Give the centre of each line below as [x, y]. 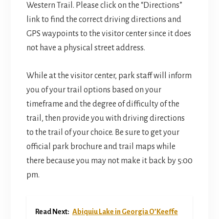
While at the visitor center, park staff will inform [109, 76]
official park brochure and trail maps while [101, 147]
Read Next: [52, 212]
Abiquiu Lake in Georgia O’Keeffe [125, 212]
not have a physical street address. [86, 48]
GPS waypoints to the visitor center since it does [109, 34]
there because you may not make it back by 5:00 [109, 161]
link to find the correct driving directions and [104, 20]
